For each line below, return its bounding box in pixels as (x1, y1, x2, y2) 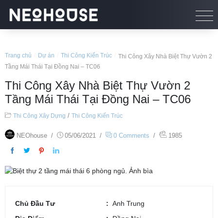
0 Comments (113, 132, 149, 139)
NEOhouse (17, 132, 47, 139)
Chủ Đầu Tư (15, 199, 55, 207)
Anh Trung (112, 199, 145, 207)
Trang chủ (5, 52, 32, 59)
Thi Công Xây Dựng (13, 112, 66, 119)
